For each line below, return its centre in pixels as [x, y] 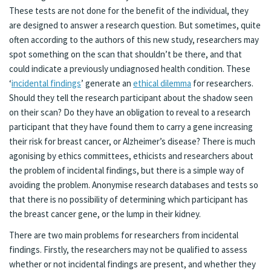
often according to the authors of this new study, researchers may [134, 40]
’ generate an [107, 83]
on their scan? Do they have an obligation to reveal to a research [130, 112]
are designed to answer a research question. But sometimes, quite [135, 25]
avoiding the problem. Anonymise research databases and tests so [134, 185]
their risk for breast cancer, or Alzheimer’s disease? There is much [132, 141]
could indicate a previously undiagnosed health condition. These [130, 69]
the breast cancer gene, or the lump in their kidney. [105, 214]
